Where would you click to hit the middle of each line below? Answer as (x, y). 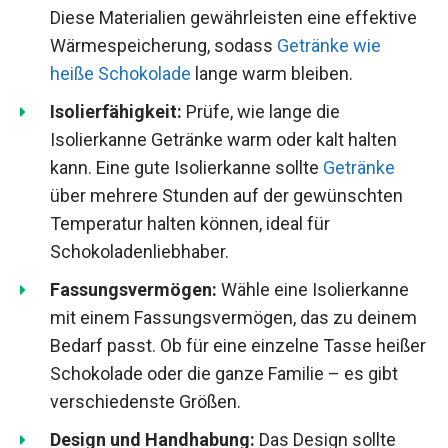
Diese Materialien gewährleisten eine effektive (233, 17)
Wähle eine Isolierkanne (313, 289)
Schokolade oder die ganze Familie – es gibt (224, 373)
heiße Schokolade (120, 73)
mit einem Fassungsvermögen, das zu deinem (233, 317)
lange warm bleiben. (272, 73)
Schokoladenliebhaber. (139, 251)
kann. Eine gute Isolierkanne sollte (186, 167)
